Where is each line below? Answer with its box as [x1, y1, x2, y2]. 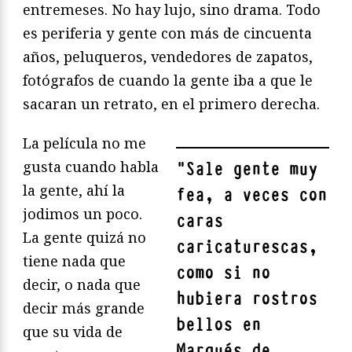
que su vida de [23, 321, 123, 341]
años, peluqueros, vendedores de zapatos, [23, 46, 313, 66]
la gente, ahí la [23, 180, 125, 200]
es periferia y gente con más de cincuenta [23, 23, 312, 42]
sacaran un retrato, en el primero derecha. [23, 93, 320, 113]
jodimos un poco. [23, 203, 142, 223]
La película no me [23, 133, 146, 152]
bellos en [176, 313, 261, 336]
